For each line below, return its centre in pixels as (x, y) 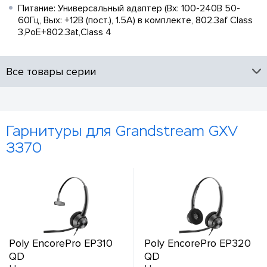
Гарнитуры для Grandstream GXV (122, 131)
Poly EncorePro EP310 (61, 243)
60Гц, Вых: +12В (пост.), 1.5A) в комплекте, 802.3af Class (135, 20)
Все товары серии (51, 71)
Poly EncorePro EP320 (197, 243)
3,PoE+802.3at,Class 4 (65, 32)
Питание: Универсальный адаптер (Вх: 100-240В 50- (129, 8)
